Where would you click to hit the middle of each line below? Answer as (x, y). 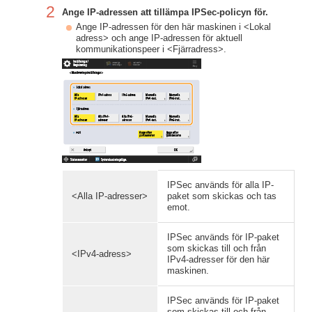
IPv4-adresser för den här (218, 259)
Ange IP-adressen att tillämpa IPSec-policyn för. (165, 12)
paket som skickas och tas (222, 196)
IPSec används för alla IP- (220, 185)
